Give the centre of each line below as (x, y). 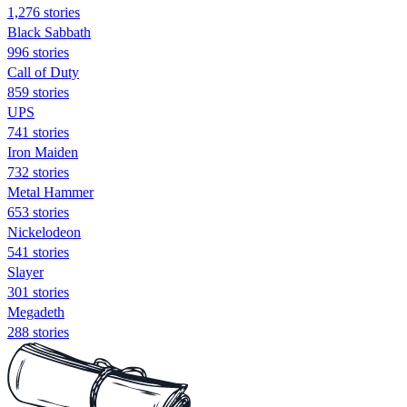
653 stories (38, 212)
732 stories (38, 172)
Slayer (25, 272)
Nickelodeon (44, 232)
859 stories (38, 92)
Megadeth (36, 312)
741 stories (38, 132)
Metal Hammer (50, 192)
